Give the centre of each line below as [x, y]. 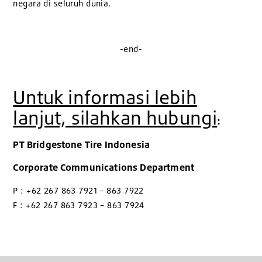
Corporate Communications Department [104, 167]
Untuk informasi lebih [105, 97]
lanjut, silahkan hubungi [115, 118]
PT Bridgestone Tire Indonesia [82, 144]
